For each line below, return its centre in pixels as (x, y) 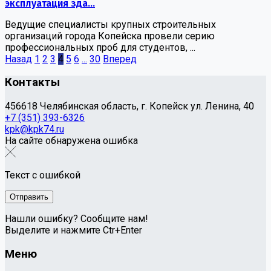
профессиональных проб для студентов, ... (100, 47)
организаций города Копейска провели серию (110, 36)
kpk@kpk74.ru (34, 129)
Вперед (120, 59)
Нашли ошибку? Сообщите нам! (77, 218)
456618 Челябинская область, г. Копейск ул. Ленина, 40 (129, 106)
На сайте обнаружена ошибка (71, 140)
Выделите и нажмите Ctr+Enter (73, 230)
